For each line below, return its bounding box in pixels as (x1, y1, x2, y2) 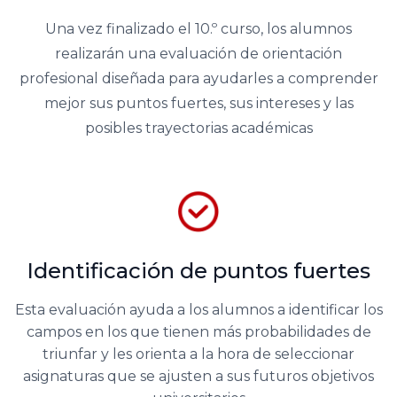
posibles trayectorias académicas (84, 120, 313, 137)
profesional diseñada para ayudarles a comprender (19, 70, 378, 88)
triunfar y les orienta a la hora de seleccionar (43, 346, 354, 363)
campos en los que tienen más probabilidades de (26, 323, 371, 341)
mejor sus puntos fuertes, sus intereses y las (43, 95, 354, 113)
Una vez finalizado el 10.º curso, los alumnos (45, 20, 352, 38)
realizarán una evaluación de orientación (55, 45, 342, 63)
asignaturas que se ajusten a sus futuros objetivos (23, 368, 374, 385)
